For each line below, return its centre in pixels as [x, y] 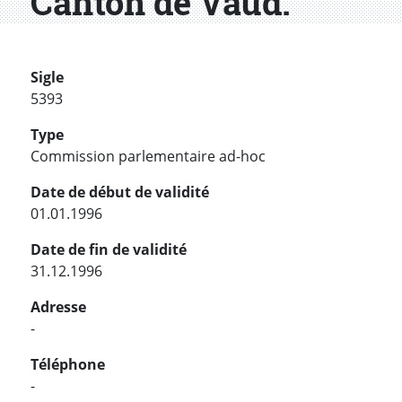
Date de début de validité [120, 192]
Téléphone [68, 365]
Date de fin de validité [109, 250]
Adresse [58, 307]
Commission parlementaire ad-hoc [148, 157]
